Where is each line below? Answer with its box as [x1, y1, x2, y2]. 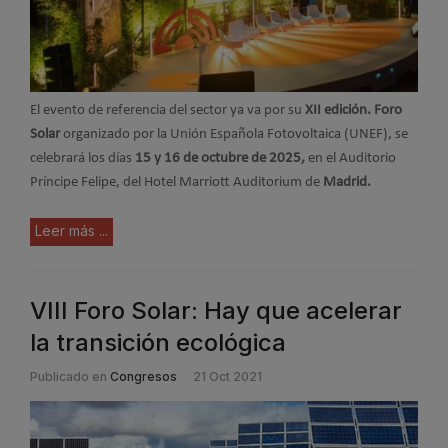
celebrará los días [30, 151, 135, 167]
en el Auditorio [308, 151, 396, 167]
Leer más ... [35, 221, 108, 239]
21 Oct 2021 [193, 368, 262, 384]
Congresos [110, 368, 177, 384]
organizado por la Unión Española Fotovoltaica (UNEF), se [60, 127, 408, 143]
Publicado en [30, 368, 107, 384]
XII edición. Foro [305, 103, 402, 119]
